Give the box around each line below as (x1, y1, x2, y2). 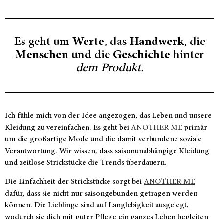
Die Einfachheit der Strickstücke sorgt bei (5, 177, 144, 186)
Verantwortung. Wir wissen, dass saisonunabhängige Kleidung (5, 147, 209, 155)
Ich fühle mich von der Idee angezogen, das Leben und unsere (5, 112, 212, 120)
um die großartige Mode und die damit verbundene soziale (5, 135, 202, 144)
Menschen (15, 49, 68, 62)
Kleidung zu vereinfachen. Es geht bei (5, 124, 131, 132)
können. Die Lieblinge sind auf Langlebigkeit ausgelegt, (5, 201, 189, 209)
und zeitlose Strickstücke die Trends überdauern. (5, 159, 167, 167)
